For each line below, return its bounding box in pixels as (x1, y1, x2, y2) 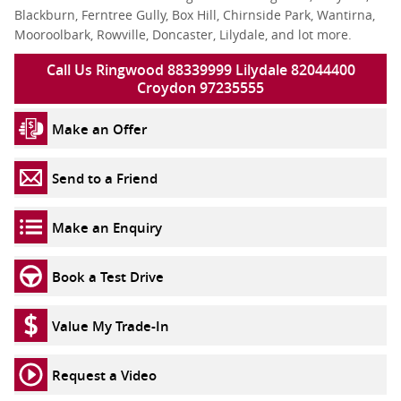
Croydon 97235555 (137, 78, 264, 98)
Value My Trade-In (52, 316, 169, 335)
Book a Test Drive (52, 267, 164, 286)
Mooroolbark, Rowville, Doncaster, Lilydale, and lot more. (14, 26, 352, 43)
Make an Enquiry (52, 218, 162, 236)
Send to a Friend (52, 168, 158, 187)
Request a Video (52, 365, 157, 384)
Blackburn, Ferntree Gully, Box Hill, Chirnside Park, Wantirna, (14, 6, 375, 23)
